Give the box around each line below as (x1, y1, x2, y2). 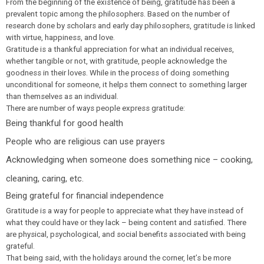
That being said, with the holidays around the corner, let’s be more (6, 253, 231, 262)
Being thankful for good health (6, 118, 123, 128)
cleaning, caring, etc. (6, 173, 84, 182)
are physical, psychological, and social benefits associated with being (6, 230, 246, 239)
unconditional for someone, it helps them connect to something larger (6, 80, 247, 89)
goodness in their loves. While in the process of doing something (6, 68, 229, 77)
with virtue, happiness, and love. (6, 33, 117, 42)
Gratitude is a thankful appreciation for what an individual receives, (6, 45, 234, 54)
